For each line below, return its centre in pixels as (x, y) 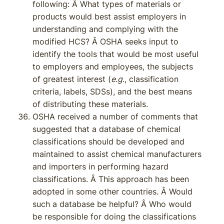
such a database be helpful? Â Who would (112, 204)
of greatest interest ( (72, 79)
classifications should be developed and (108, 141)
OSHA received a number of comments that (115, 116)
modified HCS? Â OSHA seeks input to (105, 41)
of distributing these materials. (90, 104)
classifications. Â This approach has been (111, 179)
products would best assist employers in (109, 16)
